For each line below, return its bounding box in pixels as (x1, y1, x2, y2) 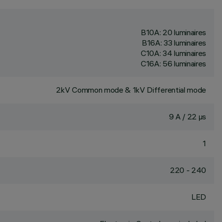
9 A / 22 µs (168, 111, 206, 121)
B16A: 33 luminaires (142, 38, 206, 48)
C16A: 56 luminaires (141, 58, 206, 68)
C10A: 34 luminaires (141, 48, 206, 58)
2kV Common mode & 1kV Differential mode (56, 85, 206, 95)
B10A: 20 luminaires (141, 27, 206, 37)
